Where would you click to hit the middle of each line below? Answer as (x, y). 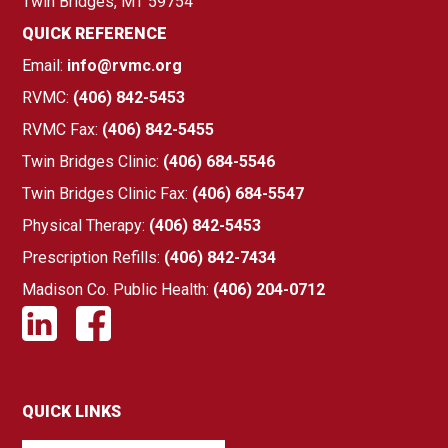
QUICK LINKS (72, 411)
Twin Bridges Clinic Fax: (107, 193)
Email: (45, 65)
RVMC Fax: (62, 129)
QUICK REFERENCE (95, 33)
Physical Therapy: (86, 225)
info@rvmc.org (125, 65)
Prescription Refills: (93, 257)
